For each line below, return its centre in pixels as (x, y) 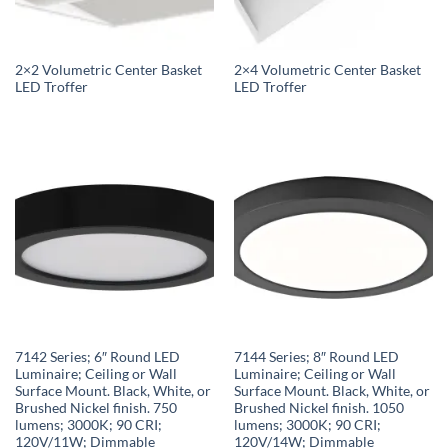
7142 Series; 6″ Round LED (97, 357)
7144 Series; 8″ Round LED (316, 357)
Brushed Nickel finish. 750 (95, 408)
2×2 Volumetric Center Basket (108, 69)
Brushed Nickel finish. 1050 (318, 408)
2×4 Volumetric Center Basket (327, 69)
